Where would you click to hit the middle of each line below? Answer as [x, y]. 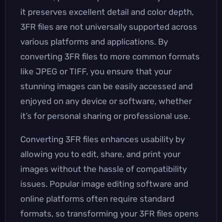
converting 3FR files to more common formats [110, 56]
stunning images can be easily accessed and [107, 86]
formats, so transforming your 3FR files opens [110, 213]
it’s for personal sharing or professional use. [105, 116]
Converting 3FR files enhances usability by [103, 139]
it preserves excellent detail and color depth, [107, 12]
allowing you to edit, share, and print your [100, 154]
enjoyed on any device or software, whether [106, 101]
